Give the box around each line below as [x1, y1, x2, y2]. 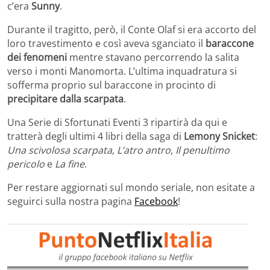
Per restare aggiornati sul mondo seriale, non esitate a [7, 180, 255, 194]
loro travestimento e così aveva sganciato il [7, 36, 206, 50]
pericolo [7, 157, 45, 171]
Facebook [134, 194, 178, 208]
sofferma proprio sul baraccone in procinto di [7, 78, 216, 92]
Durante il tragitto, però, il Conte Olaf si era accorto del [7, 22, 256, 36]
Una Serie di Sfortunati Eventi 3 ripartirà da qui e [7, 115, 227, 129]
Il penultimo [175, 143, 230, 157]
